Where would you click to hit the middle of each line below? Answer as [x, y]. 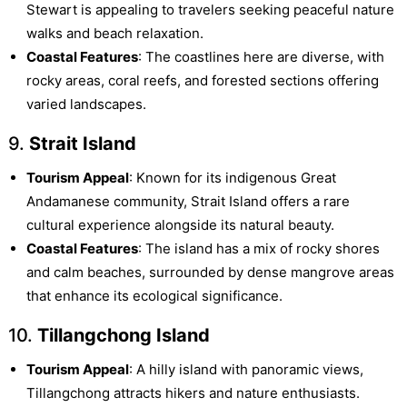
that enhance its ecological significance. [154, 296]
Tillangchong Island [123, 336]
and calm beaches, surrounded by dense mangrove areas [210, 273]
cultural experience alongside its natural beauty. [180, 225]
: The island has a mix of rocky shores [258, 249]
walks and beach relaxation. [114, 34]
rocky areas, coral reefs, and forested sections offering [202, 81]
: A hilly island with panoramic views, [246, 370]
